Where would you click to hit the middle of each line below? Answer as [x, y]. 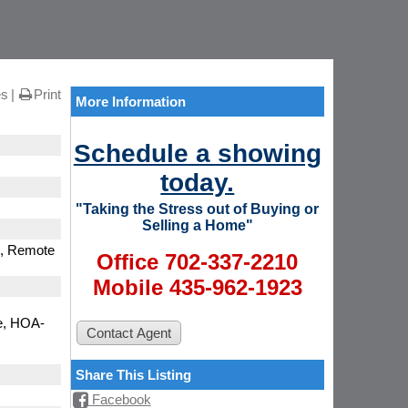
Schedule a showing [197, 153]
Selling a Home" [197, 225]
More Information [130, 101]
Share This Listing [133, 374]
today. [198, 182]
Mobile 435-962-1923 [197, 287]
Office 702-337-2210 [198, 261]
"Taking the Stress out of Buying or [198, 209]
